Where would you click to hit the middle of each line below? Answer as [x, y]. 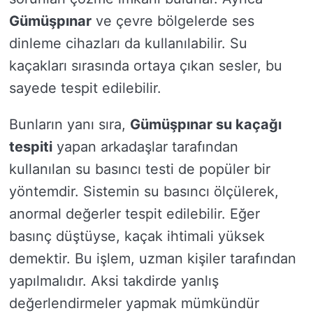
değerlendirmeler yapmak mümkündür [134, 303]
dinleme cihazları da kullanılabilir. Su [128, 43]
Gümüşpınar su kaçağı [206, 124]
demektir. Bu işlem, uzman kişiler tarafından [153, 259]
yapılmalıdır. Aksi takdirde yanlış [114, 281]
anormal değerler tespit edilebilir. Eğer [134, 214]
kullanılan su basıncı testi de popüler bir [140, 169]
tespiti [31, 147]
